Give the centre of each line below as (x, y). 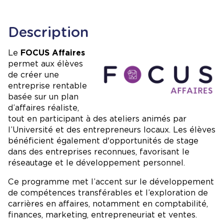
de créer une (33, 74)
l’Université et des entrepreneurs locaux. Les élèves (112, 129)
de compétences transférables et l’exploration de (108, 192)
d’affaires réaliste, (43, 107)
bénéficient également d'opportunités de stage (103, 140)
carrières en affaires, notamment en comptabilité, (108, 203)
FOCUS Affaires (53, 52)
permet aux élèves (45, 63)
